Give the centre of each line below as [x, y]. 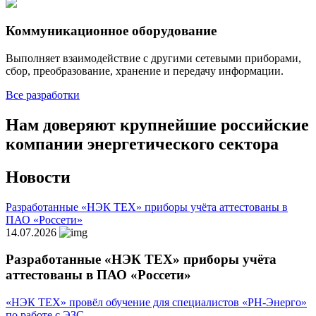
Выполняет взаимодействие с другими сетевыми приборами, [153, 58]
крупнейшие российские [212, 124]
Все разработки [43, 95]
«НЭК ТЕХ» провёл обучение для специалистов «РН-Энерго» [156, 303]
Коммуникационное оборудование [111, 31]
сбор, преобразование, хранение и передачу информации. [145, 71]
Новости [38, 177]
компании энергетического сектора [142, 144]
